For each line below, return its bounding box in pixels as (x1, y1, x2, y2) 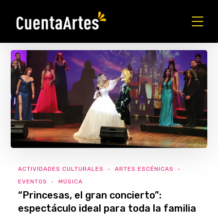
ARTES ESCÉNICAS (115, 165, 174, 173)
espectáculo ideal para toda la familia (18, 202, 197, 215)
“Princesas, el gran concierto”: (18, 189, 162, 201)
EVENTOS (18, 178, 48, 185)
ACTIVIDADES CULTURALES (18, 165, 104, 173)
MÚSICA (58, 178, 83, 185)
